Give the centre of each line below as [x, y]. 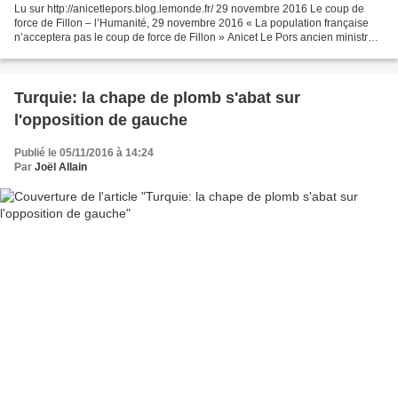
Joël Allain [61, 167]
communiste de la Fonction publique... [106, 51]
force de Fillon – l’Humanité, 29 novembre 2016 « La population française [191, 23]
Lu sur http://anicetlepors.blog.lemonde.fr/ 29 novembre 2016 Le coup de [189, 8]
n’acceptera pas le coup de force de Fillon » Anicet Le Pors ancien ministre [194, 37]
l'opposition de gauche [101, 119]
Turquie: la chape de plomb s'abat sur [157, 97]
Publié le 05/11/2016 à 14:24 [84, 152]
